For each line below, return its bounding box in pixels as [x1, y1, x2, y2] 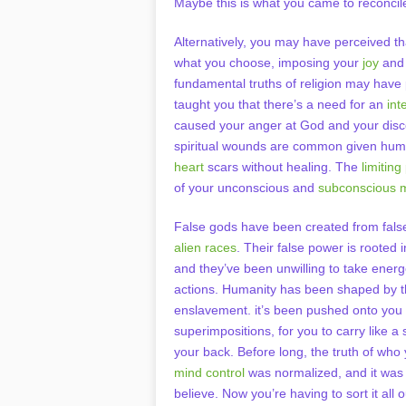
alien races [174, 240, 237, 255]
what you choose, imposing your [174, 55, 362, 70]
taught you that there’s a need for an [174, 97, 383, 111]
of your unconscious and [174, 180, 318, 195]
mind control [174, 365, 245, 380]
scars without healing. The [204, 159, 362, 174]
